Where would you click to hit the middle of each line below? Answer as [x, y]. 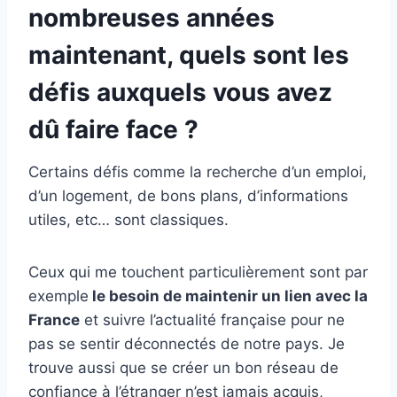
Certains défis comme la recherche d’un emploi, [198, 172]
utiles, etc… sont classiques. [128, 220]
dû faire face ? [117, 130]
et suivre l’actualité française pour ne [212, 320]
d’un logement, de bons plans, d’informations [188, 196]
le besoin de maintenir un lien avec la [228, 296]
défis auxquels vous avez [180, 93]
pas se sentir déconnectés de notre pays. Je [187, 344]
